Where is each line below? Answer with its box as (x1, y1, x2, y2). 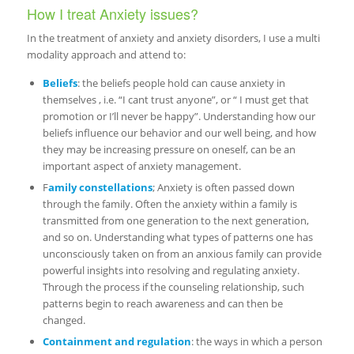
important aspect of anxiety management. (42, 158, 241, 173)
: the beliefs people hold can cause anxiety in (77, 75, 285, 90)
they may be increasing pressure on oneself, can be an (42, 141, 296, 156)
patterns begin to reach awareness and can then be (42, 296, 283, 311)
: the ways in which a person (190, 333, 322, 348)
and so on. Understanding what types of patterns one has (42, 229, 313, 244)
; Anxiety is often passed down (152, 179, 295, 194)
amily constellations (47, 179, 153, 194)
